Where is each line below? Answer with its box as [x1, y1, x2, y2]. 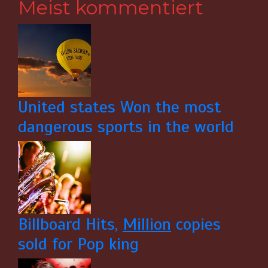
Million [123, 213, 171, 234]
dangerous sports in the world [18, 115, 234, 137]
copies [171, 213, 221, 234]
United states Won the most [18, 96, 221, 117]
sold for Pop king [18, 233, 139, 254]
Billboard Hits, [18, 213, 123, 234]
